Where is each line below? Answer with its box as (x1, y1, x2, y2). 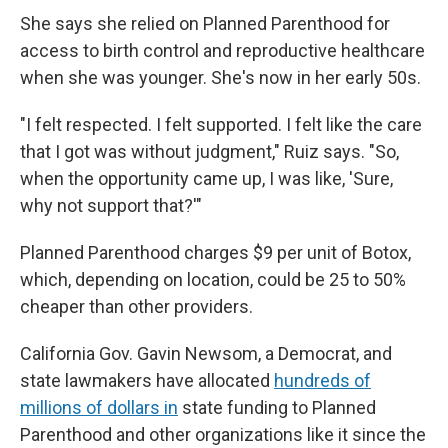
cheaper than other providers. (20, 295, 253, 317)
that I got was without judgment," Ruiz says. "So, (20, 140, 399, 162)
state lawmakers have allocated (20, 369, 274, 391)
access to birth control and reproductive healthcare (20, 39, 425, 61)
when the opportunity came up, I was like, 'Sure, (20, 167, 393, 189)
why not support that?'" (20, 194, 202, 216)
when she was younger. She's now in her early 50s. (20, 66, 421, 88)
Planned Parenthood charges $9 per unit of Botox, (20, 241, 411, 263)
